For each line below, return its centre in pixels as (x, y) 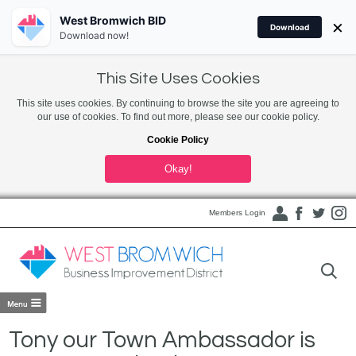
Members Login (237, 213)
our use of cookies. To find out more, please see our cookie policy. (178, 117)
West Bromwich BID (113, 20)
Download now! (94, 35)
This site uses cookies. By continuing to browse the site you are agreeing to (178, 103)
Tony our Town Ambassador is (163, 340)
